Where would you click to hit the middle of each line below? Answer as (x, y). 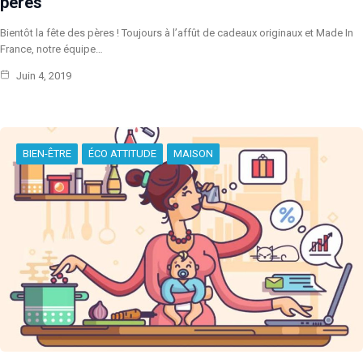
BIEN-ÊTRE (47, 154)
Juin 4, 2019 (43, 76)
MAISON (193, 154)
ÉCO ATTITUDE (122, 154)
